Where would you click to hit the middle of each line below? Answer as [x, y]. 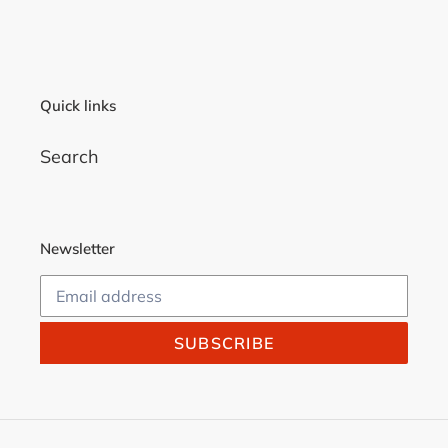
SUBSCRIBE [224, 343]
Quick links [78, 106]
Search [69, 156]
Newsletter [77, 248]
